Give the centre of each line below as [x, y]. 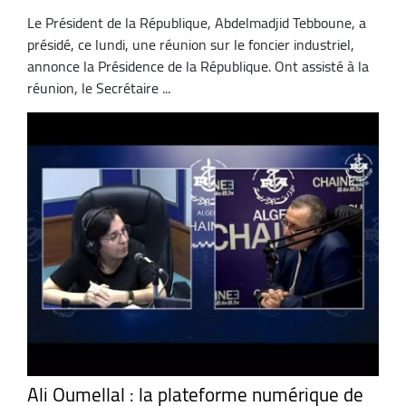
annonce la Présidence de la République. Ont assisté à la [198, 66]
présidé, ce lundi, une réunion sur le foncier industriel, [191, 44]
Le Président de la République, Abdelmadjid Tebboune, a [197, 22]
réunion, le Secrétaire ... [99, 87]
